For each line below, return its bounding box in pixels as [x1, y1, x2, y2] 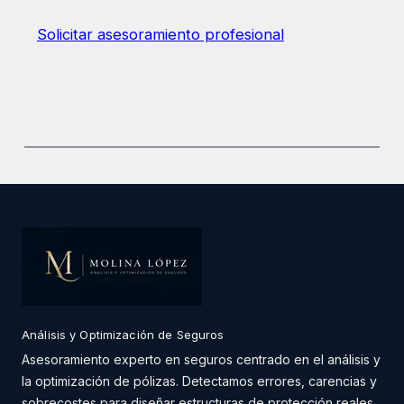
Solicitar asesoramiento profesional [36, 24, 284, 43]
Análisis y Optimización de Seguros [22, 326, 225, 342]
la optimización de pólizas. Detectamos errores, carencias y [22, 372, 377, 389]
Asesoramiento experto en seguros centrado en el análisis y [22, 351, 381, 367]
